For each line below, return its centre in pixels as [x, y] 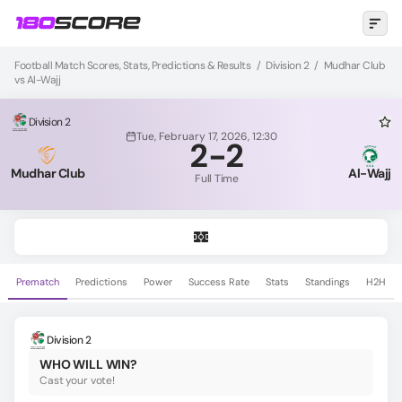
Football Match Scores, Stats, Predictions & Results [133, 66]
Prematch [38, 282]
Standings [328, 282]
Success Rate [219, 282]
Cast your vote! [78, 380]
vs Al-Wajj [38, 80]
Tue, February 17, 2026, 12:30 [206, 136]
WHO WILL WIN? [88, 364]
